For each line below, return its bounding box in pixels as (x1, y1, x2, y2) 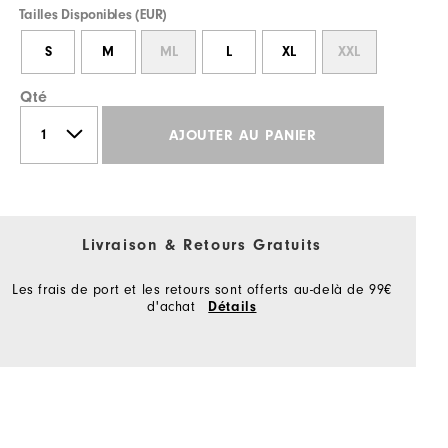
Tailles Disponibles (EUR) (19, 7, 168, 24)
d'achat (147, 298, 201, 316)
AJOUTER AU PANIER (169, 126, 317, 144)
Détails (208, 299, 257, 316)
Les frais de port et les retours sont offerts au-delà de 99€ (11, 281, 392, 299)
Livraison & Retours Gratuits (82, 236, 322, 255)
